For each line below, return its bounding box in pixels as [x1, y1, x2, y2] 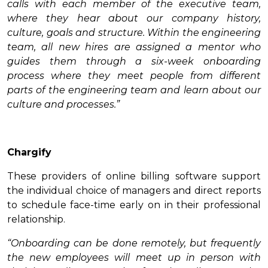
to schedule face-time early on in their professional [7, 199, 261, 211]
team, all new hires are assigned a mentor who [7, 41, 261, 53]
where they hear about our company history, [7, 13, 261, 25]
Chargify [7, 147, 51, 159]
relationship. [7, 214, 65, 226]
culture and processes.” [7, 99, 122, 111]
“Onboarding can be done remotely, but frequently [7, 237, 261, 249]
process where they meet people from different [7, 70, 261, 82]
